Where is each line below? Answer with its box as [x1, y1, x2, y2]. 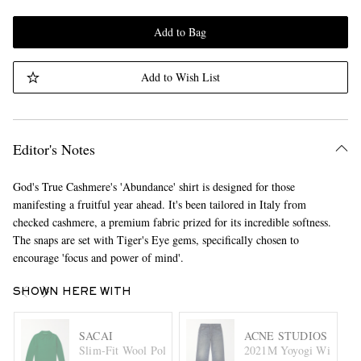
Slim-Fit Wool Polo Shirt [78, 342, 199, 358]
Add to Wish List [140, 69, 220, 85]
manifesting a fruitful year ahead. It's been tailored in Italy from [12, 197, 306, 212]
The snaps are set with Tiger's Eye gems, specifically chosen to [12, 232, 299, 247]
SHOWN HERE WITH [12, 288, 131, 297]
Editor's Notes [12, 139, 95, 159]
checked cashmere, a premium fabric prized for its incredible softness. [12, 214, 331, 230]
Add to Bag [154, 24, 207, 39]
